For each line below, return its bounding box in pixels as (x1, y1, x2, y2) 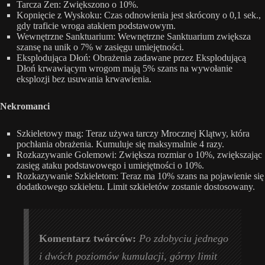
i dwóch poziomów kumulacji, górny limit (39, 250, 218, 263)
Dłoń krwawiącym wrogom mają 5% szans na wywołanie (17, 63, 232, 74)
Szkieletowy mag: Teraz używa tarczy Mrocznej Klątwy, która (17, 128, 250, 139)
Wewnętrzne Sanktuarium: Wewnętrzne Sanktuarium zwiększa (17, 31, 251, 42)
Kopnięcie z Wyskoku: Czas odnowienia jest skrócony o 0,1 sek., (17, 10, 261, 21)
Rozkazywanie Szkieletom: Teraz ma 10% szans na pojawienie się (17, 171, 264, 182)
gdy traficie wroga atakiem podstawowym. (17, 21, 176, 31)
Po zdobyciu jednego (139, 232, 229, 245)
